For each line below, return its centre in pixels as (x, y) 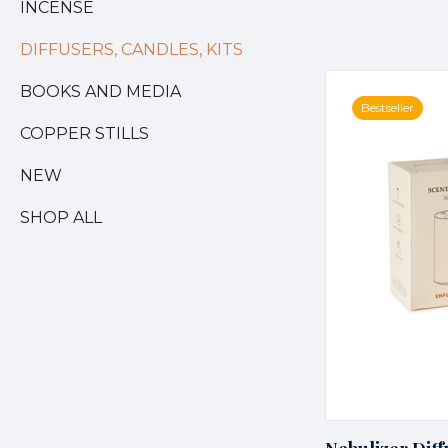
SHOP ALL (61, 217)
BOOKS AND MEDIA (100, 91)
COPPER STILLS (84, 133)
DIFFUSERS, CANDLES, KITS (131, 49)
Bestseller (387, 108)
